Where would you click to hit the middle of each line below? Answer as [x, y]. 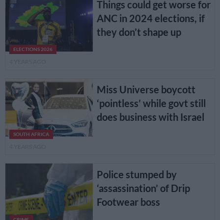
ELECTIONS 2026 [33, 50]
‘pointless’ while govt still [151, 103]
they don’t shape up [139, 32]
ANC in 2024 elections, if [151, 18]
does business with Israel [150, 117]
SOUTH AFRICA [31, 135]
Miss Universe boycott [146, 90]
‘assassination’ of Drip [143, 188]
